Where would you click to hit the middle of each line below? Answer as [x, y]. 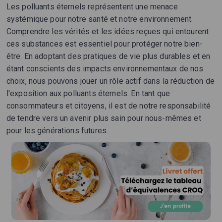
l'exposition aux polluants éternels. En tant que [88, 94]
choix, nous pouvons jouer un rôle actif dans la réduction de [110, 81]
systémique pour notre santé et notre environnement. [100, 19]
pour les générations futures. [57, 131]
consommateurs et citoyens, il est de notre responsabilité [109, 106]
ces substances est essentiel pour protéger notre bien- [104, 44]
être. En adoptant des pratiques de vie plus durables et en [108, 56]
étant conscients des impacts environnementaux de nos [105, 69]
